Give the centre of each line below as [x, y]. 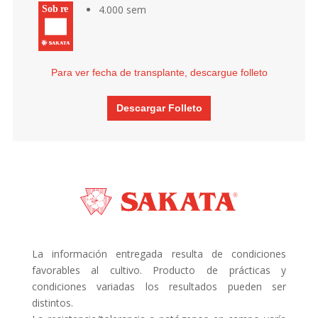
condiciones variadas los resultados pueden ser [159, 287]
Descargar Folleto [159, 108]
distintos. [52, 303]
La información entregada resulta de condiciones [159, 254]
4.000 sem [122, 9]
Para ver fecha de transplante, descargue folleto [159, 73]
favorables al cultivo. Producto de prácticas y [159, 270]
